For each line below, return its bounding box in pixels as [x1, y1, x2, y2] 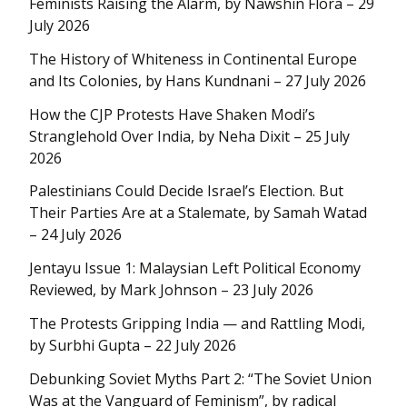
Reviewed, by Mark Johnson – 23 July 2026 [29, 280, 313, 301]
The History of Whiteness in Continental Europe [29, 48, 357, 69]
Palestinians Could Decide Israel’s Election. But [29, 181, 343, 202]
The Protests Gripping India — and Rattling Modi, [29, 313, 365, 334]
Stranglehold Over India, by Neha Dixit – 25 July [29, 125, 350, 146]
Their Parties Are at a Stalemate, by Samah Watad [29, 203, 367, 223]
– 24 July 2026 [29, 224, 122, 245]
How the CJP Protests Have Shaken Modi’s [29, 104, 315, 124]
